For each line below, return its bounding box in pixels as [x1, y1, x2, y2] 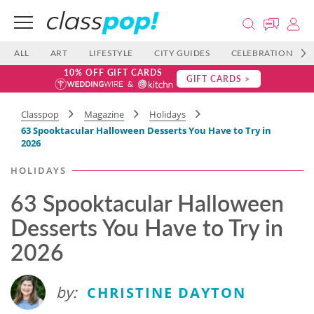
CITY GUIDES [154, 48, 210, 58]
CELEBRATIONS [231, 48, 297, 58]
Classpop [21, 108, 59, 121]
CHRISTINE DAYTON [87, 283, 246, 302]
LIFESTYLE [88, 48, 134, 58]
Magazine [84, 108, 124, 121]
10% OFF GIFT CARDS [63, 67, 163, 78]
